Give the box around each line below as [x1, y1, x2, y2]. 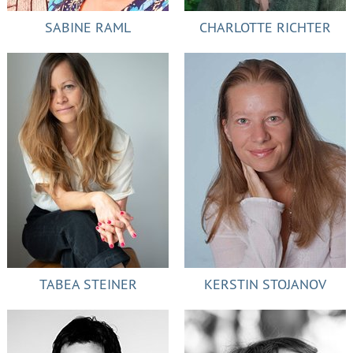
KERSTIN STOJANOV [204, 275, 326, 293]
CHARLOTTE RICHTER [199, 18, 331, 36]
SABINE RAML [45, 18, 131, 36]
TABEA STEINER [39, 275, 137, 293]
